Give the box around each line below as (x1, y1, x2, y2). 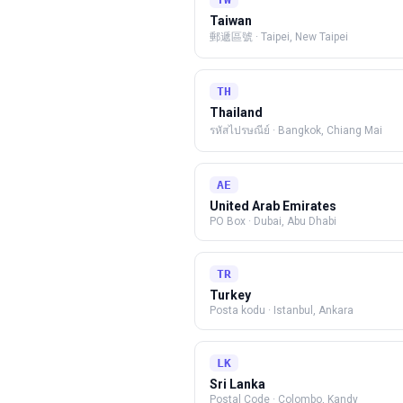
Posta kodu (210, 304, 265, 317)
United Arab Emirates (210, 199, 336, 213)
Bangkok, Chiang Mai (278, 124, 382, 137)
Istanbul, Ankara (273, 304, 354, 317)
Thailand (210, 105, 263, 120)
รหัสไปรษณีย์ (210, 124, 270, 137)
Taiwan (210, 13, 252, 28)
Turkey (210, 288, 251, 302)
